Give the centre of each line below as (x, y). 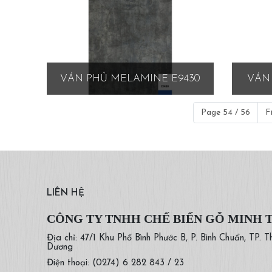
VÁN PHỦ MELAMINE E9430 (130, 78)
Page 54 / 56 (226, 112)
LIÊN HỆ (66, 193)
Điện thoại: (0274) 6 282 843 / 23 (115, 263)
